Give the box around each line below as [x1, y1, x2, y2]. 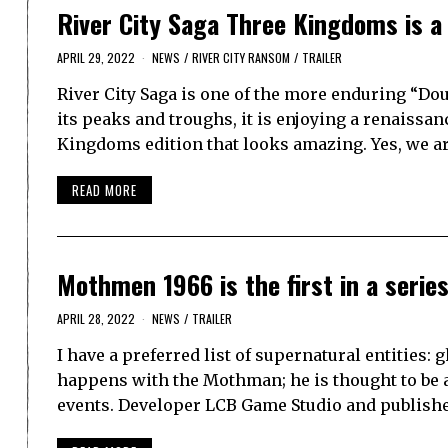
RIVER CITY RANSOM [192, 48, 290, 66]
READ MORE [72, 180, 137, 201]
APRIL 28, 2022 [57, 310, 135, 328]
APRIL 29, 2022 [57, 48, 135, 66]
